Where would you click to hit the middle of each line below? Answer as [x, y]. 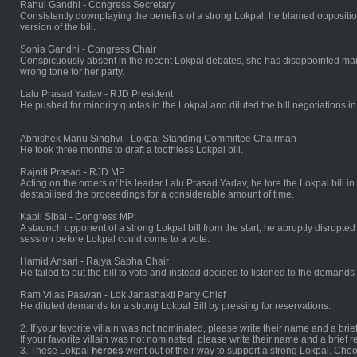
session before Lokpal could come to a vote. [115, 239]
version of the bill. [58, 27]
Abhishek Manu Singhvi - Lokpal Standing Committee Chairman [158, 139]
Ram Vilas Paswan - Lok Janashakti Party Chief [123, 295]
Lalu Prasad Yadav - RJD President [96, 94]
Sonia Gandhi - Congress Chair [88, 49]
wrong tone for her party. [72, 72]
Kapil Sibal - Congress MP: [78, 217]
